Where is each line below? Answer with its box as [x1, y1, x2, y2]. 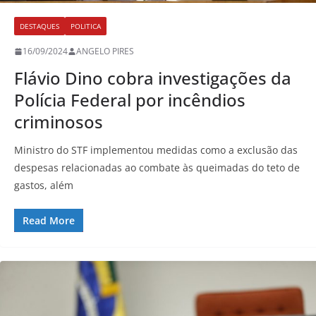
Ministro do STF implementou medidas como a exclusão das [14, 143, 298, 157]
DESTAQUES [20, 21, 59, 32]
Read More [23, 214, 75, 228]
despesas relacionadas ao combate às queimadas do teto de [14, 161, 300, 175]
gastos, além [14, 178, 73, 193]
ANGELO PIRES [76, 45, 134, 58]
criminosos [14, 110, 103, 134]
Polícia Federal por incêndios [14, 88, 245, 112]
